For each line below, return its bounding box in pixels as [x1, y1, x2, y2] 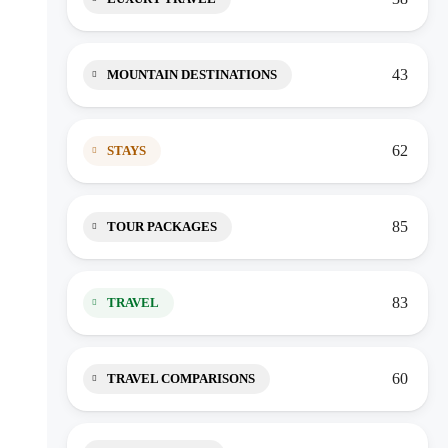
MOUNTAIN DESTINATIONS [107, 67, 277, 82]
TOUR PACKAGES [107, 219, 217, 234]
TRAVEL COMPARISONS [107, 371, 255, 386]
